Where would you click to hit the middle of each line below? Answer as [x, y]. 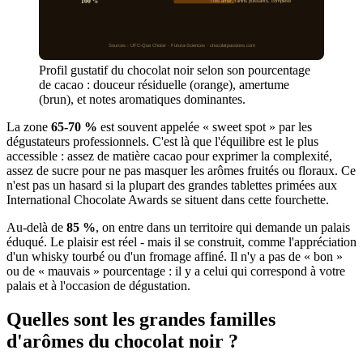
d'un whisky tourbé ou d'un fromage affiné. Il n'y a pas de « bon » [175, 256]
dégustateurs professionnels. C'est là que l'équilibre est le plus [162, 141]
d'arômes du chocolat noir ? [122, 342]
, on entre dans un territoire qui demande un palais [223, 227]
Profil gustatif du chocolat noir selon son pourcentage [175, 70]
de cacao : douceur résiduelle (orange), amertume [164, 84]
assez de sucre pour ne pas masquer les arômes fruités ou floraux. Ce [181, 170]
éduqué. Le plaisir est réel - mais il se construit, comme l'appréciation [181, 241]
